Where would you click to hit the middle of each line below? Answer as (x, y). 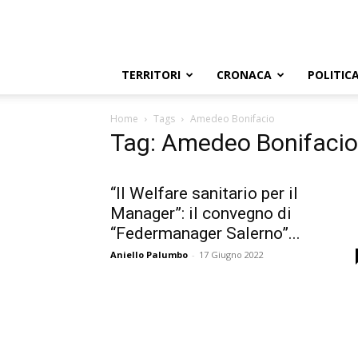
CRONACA (244, 75)
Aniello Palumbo (149, 255)
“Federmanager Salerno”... (205, 233)
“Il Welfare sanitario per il (204, 193)
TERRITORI (151, 75)
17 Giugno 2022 (231, 255)
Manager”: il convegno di (201, 213)
